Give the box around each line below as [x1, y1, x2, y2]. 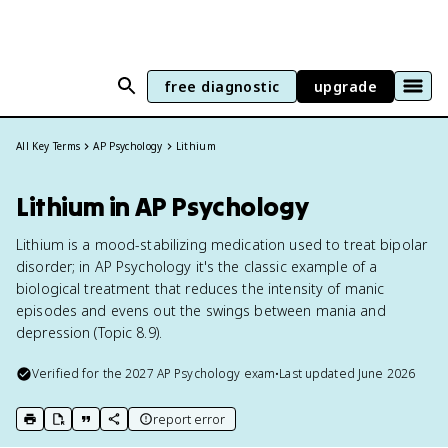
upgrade [313, 76, 377, 96]
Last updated [279, 365, 358, 382]
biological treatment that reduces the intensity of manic [16, 279, 385, 298]
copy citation [78, 417, 162, 437]
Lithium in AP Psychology [16, 190, 309, 223]
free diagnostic [163, 76, 280, 96]
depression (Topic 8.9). [16, 323, 163, 342]
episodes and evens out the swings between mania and [16, 301, 386, 320]
